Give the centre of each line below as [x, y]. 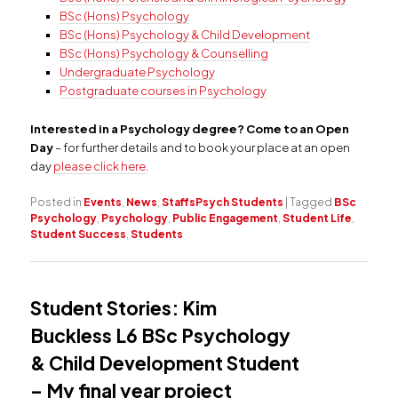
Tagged [311, 202]
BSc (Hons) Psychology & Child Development [184, 35]
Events [103, 202]
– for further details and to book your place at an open [203, 147]
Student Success [79, 234]
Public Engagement [226, 218]
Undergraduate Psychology [137, 72]
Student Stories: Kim [124, 307]
